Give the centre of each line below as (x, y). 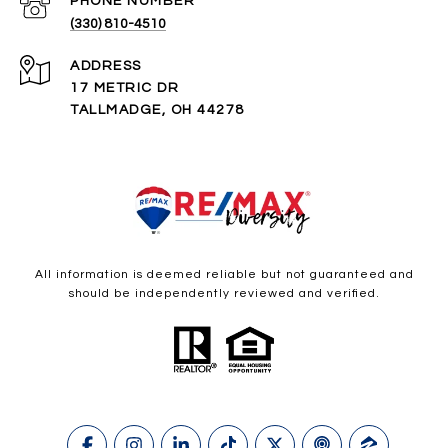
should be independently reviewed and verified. (224, 293)
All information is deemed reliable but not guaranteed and (224, 274)
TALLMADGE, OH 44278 (157, 109)
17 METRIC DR (124, 87)
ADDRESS (106, 65)
